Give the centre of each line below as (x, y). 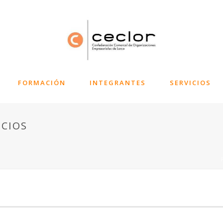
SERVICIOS (190, 83)
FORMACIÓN (42, 83)
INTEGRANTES (117, 83)
